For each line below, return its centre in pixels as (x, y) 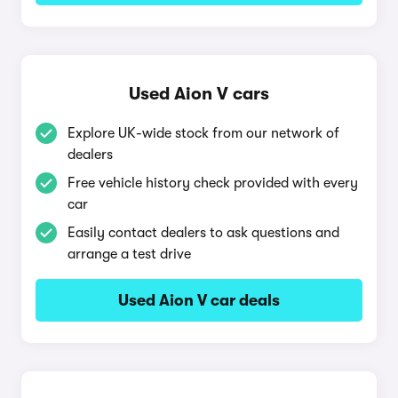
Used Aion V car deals (199, 300)
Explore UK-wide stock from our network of (203, 133)
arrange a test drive (129, 254)
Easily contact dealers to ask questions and (203, 233)
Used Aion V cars (199, 94)
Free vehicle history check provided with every (213, 183)
